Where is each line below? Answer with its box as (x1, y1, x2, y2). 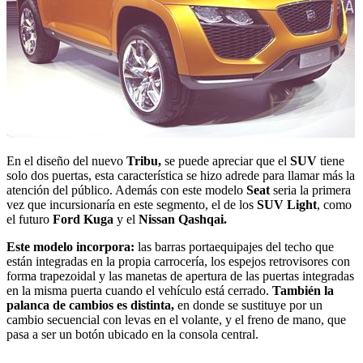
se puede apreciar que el (161, 153, 290, 168)
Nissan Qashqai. (139, 211, 227, 226)
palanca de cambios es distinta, (6, 297, 174, 312)
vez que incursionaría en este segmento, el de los (6, 197, 257, 211)
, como (317, 197, 352, 211)
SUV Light (257, 197, 317, 211)
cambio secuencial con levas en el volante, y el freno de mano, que (6, 312, 346, 327)
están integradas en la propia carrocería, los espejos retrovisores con (6, 254, 350, 268)
